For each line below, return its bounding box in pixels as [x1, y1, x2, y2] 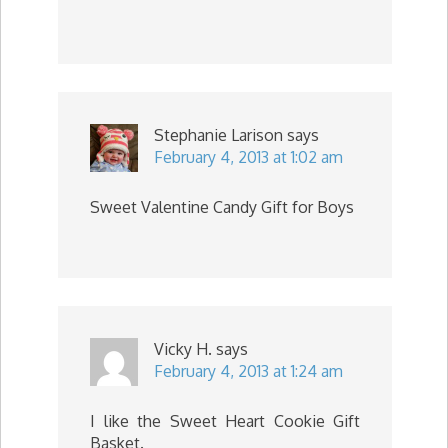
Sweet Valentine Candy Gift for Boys [90, 197, 354, 217]
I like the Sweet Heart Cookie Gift [90, 411, 360, 431]
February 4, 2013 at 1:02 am [154, 147, 343, 167]
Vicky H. [154, 339, 212, 359]
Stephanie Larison [154, 125, 283, 145]
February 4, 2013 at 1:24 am [154, 361, 343, 381]
